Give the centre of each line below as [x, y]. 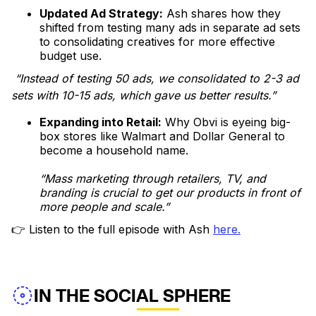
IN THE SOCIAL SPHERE [132, 296]
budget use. [71, 56]
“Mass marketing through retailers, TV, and [153, 179]
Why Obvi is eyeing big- [226, 122]
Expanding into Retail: [101, 122]
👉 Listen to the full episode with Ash [112, 230]
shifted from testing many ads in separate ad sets [170, 28]
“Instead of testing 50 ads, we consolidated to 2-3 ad [155, 79]
